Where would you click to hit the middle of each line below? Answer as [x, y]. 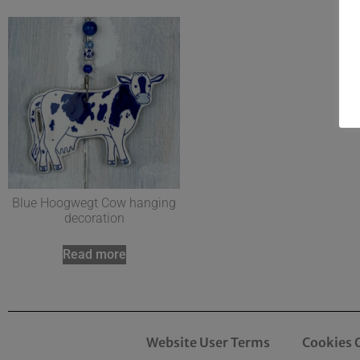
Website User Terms [208, 342]
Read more [94, 254]
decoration [94, 218]
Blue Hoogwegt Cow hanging [94, 202]
